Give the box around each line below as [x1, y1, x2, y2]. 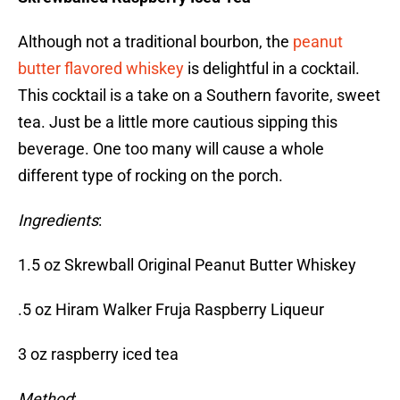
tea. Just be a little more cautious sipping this [18, 112, 337, 132]
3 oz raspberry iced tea [18, 345, 182, 364]
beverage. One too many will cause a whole [18, 139, 324, 159]
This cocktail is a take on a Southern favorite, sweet [18, 86, 380, 105]
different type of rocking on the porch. [18, 166, 283, 186]
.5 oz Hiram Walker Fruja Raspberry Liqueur [18, 300, 328, 320]
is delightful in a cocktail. [184, 59, 360, 79]
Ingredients [18, 211, 98, 230]
